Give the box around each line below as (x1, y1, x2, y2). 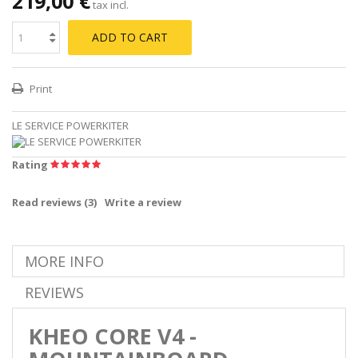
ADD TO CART (92, 29, 168, 45)
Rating (12, 157, 50, 172)
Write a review (105, 194, 181, 209)
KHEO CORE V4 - (29, 320, 197, 351)
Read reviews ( (12, 194, 88, 209)
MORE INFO (25, 251, 104, 271)
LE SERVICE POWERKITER (12, 117, 129, 133)
